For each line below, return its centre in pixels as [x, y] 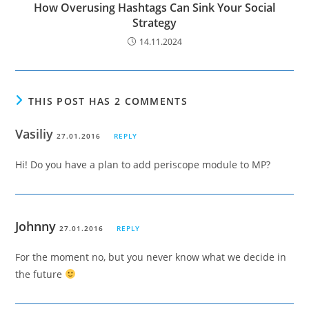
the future [40, 274]
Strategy [154, 22]
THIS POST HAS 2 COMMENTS [108, 101]
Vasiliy [36, 133]
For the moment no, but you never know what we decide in [151, 257]
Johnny [36, 226]
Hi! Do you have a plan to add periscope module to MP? [143, 164]
